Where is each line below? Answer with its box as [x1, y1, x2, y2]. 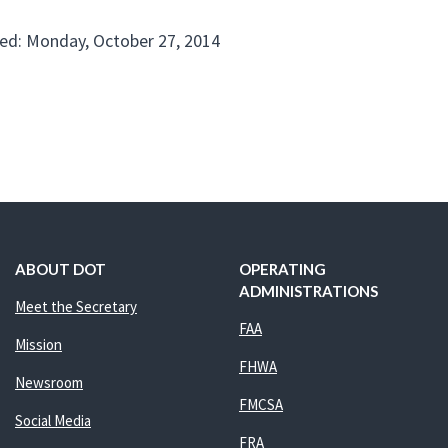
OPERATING [238, 260, 326, 278]
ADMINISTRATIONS [238, 282, 378, 300]
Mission [14, 335, 62, 354]
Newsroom [14, 373, 83, 392]
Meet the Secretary [14, 297, 137, 316]
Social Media [14, 411, 91, 430]
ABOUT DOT [14, 260, 106, 278]
